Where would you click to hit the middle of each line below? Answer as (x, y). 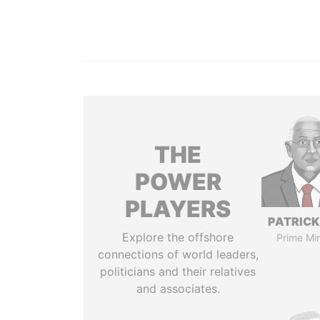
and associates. (178, 289)
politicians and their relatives (178, 271)
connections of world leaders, (178, 254)
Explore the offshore (178, 237)
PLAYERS (178, 209)
